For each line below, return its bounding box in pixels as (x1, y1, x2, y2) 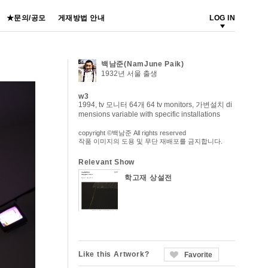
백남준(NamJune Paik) (101, 60, 184, 68)
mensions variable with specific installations (78, 110, 220, 118)
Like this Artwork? (78, 250, 150, 258)
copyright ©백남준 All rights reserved (78, 129, 186, 136)
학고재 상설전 (124, 173, 172, 182)
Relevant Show (78, 158, 135, 166)
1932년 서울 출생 (101, 69, 157, 78)
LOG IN (209, 14, 235, 22)
